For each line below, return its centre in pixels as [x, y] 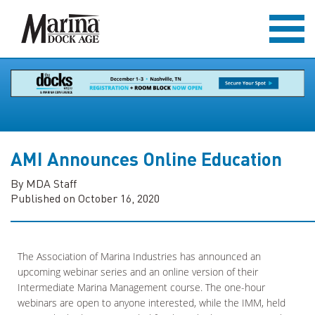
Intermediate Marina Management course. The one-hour [141, 287]
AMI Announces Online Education [146, 159]
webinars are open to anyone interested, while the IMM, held [152, 303]
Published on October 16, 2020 [85, 198]
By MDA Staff [44, 183]
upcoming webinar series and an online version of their [138, 272]
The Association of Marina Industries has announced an [139, 256]
